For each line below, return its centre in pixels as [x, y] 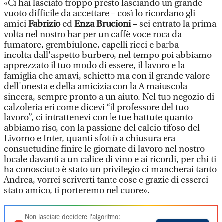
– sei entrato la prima [173, 24]
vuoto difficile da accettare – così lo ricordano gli [100, 14]
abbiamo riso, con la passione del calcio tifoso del [102, 128]
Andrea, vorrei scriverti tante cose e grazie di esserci [106, 180]
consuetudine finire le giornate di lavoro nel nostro [104, 149]
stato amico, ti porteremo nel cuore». [77, 191]
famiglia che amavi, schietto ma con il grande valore [107, 76]
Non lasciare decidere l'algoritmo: [73, 217]
